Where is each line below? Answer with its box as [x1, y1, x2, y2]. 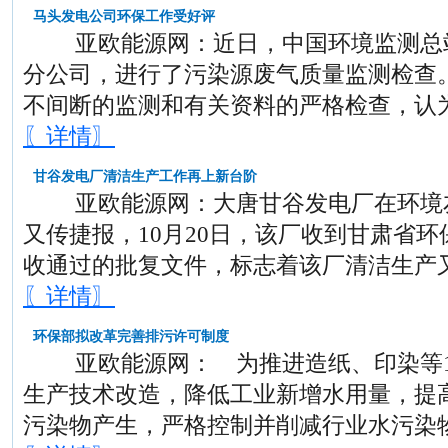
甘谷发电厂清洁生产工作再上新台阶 [33, 169, 257, 184]
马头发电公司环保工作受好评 [33, 9, 215, 24]
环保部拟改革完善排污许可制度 [33, 329, 229, 344]
